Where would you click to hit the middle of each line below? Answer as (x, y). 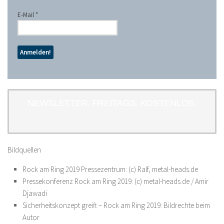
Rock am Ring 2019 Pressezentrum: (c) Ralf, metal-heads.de (110, 169)
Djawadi (35, 193)
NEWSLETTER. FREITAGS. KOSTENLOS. (112, 103)
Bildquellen (24, 150)
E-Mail (26, 15)
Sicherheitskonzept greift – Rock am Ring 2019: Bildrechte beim (116, 205)
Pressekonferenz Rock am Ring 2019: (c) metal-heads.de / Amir (115, 181)
